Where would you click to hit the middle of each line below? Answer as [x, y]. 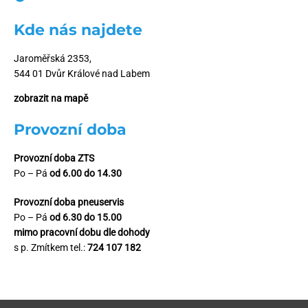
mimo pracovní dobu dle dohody [82, 232]
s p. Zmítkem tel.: [51, 247]
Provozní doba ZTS [54, 158]
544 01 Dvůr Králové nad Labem [82, 73]
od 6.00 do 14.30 [86, 173]
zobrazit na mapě [51, 98]
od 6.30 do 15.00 [86, 217]
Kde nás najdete [78, 30]
